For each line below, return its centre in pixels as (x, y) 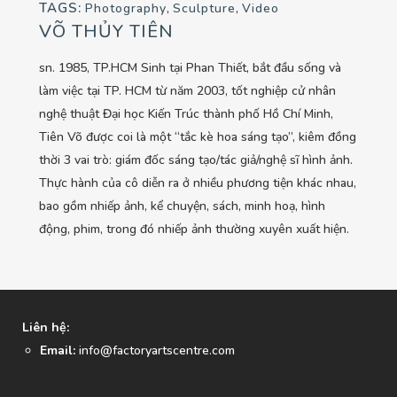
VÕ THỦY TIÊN (106, 32)
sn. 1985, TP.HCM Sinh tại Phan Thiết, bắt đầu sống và (190, 68)
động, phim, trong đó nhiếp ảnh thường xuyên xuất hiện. (194, 230)
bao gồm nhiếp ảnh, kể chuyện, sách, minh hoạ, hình (182, 206)
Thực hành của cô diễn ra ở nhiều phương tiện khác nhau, (198, 183)
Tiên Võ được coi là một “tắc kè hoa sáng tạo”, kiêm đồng (198, 137)
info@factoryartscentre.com (155, 351)
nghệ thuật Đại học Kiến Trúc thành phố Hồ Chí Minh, (186, 114)
